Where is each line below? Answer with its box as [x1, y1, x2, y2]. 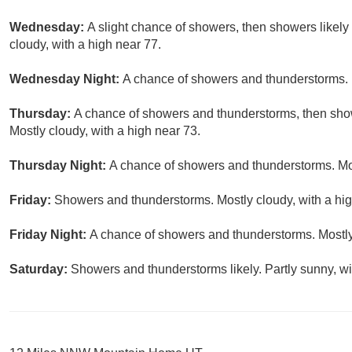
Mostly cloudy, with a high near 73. [9, 124, 200, 138]
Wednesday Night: [9, 72, 123, 86]
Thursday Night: [9, 159, 109, 173]
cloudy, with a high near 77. [9, 38, 161, 52]
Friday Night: [9, 228, 90, 242]
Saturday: [9, 262, 71, 277]
